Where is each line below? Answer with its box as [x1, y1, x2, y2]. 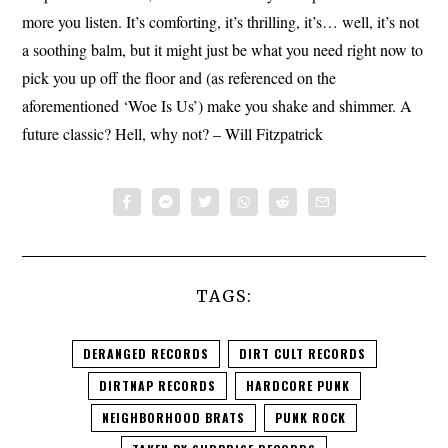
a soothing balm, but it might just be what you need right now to [22, 38, 424, 60]
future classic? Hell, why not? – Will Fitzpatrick [22, 122, 324, 144]
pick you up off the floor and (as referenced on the [22, 66, 337, 88]
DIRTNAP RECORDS [98, 376, 216, 394]
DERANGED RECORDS [82, 344, 209, 362]
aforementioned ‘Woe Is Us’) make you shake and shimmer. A [22, 94, 413, 116]
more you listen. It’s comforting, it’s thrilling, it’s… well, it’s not [22, 10, 420, 32]
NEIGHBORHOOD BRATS [102, 408, 245, 426]
